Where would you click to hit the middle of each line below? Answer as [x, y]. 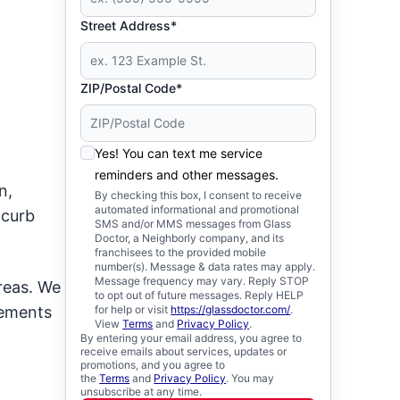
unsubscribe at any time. [142, 392]
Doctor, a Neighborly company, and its [190, 238]
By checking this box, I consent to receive [199, 195]
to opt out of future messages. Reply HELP [200, 295]
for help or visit [133, 309]
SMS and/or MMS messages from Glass [193, 224]
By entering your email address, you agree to [192, 338]
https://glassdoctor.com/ [231, 309]
